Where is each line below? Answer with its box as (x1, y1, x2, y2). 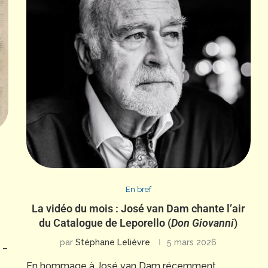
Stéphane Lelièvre (75, 237, 151, 247)
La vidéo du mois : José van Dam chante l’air (32, 202, 245, 215)
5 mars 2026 (167, 237, 217, 247)
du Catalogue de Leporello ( (39, 216, 172, 229)
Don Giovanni (171, 216, 234, 229)
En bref (125, 184, 151, 194)
